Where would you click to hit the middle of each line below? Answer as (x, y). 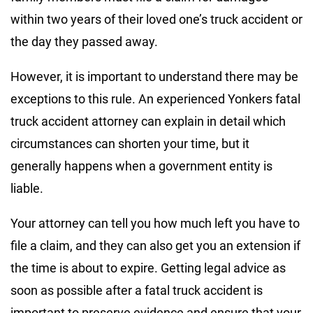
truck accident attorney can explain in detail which (148, 121)
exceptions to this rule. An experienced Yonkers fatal (155, 99)
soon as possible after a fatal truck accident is (137, 290)
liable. (27, 188)
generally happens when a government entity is (141, 166)
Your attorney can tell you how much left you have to (155, 223)
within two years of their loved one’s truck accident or (156, 19)
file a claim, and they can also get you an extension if (155, 245)
